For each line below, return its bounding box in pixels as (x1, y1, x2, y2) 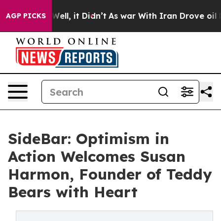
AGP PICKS (6, 11, 46, 20)
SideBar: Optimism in (8, 129, 169, 148)
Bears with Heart (8, 183, 138, 201)
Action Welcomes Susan (8, 147, 185, 166)
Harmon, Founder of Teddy (8, 165, 212, 184)
